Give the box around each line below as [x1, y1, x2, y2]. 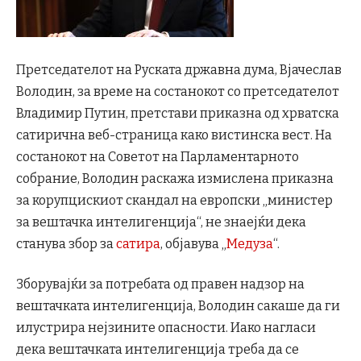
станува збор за [16, 236, 116, 252]
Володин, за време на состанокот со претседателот [16, 84, 339, 100]
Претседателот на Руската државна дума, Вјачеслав [16, 62, 342, 78]
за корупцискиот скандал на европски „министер [16, 193, 333, 209]
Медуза [226, 236, 273, 252]
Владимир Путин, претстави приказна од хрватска [16, 106, 339, 122]
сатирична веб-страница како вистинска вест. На [16, 127, 332, 143]
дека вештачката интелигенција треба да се [16, 341, 299, 357]
